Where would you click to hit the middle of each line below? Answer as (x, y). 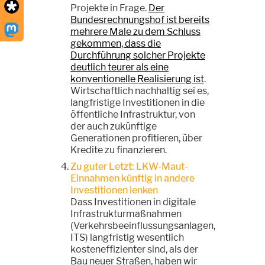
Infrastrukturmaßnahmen (126, 214)
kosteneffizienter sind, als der (134, 249)
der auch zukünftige (114, 126)
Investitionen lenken (114, 190)
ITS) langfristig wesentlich (127, 237)
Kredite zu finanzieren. (119, 150)
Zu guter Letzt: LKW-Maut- (129, 166)
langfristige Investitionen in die (138, 102)
